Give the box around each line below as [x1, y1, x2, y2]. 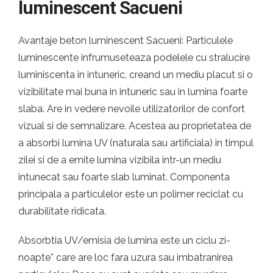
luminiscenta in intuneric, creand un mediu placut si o [18, 69, 253, 80]
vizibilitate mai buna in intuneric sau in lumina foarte [18, 86, 247, 97]
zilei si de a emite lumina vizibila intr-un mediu [18, 154, 221, 166]
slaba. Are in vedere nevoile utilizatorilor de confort [18, 103, 245, 115]
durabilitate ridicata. [18, 205, 106, 217]
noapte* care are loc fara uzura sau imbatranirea [18, 252, 233, 263]
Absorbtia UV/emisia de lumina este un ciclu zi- [18, 235, 230, 246]
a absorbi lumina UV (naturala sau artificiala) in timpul [18, 137, 253, 149]
